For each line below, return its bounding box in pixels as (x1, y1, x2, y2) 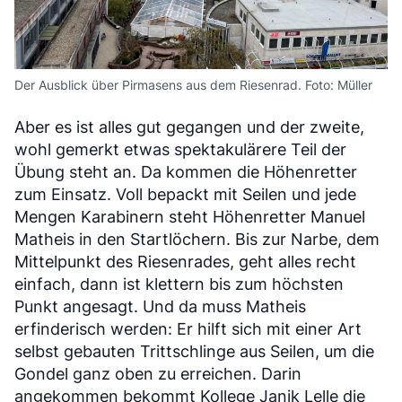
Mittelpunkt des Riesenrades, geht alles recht (14, 251, 356, 271)
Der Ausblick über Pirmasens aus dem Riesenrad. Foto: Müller (14, 76, 372, 92)
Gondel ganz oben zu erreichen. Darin (14, 363, 301, 383)
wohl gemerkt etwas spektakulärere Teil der (14, 139, 346, 159)
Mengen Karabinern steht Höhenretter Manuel (14, 206, 365, 226)
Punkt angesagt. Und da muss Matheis (14, 296, 306, 316)
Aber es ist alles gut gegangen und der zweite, (14, 117, 364, 136)
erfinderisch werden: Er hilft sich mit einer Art (14, 319, 362, 338)
